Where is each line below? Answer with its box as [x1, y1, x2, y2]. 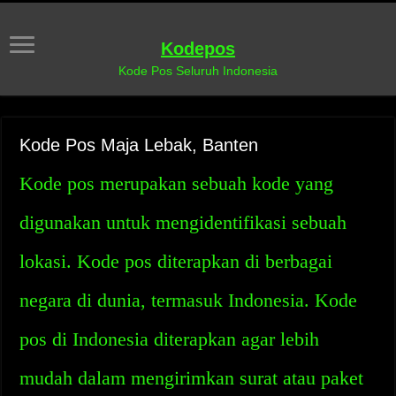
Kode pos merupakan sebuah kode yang [19, 172, 334, 194]
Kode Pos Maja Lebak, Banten [19, 135, 259, 155]
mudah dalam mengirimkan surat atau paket [19, 367, 364, 389]
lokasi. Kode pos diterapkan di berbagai [19, 250, 333, 272]
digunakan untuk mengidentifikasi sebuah [19, 211, 347, 233]
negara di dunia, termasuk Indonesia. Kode [19, 289, 358, 311]
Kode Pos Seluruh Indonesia [118, 64, 278, 78]
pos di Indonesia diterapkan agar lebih [19, 328, 320, 350]
